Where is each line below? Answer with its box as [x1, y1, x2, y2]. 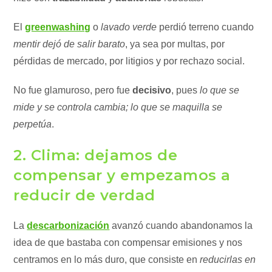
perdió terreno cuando [157, 22, 254, 32]
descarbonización [27, 220, 110, 231]
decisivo [132, 85, 172, 95]
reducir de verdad [13, 186, 155, 204]
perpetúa [13, 119, 52, 129]
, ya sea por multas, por [125, 39, 225, 49]
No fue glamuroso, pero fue [13, 85, 133, 95]
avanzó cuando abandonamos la [109, 220, 253, 231]
